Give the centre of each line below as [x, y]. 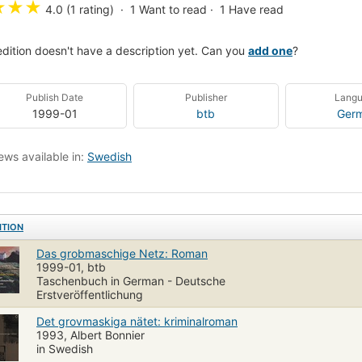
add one [270, 50]
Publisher [206, 97]
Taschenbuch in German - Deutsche [131, 280]
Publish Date [55, 97]
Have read [256, 9]
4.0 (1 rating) [80, 9]
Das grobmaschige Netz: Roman [122, 253]
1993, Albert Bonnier [90, 335]
